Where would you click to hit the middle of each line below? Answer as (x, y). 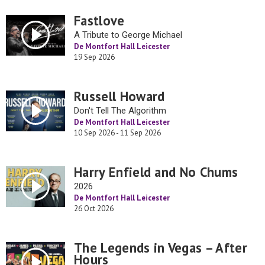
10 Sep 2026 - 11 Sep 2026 (117, 133)
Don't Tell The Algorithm (120, 111)
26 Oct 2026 (94, 209)
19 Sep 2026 (94, 57)
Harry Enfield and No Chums (156, 172)
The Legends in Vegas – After (161, 248)
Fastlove (99, 20)
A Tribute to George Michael (128, 35)
